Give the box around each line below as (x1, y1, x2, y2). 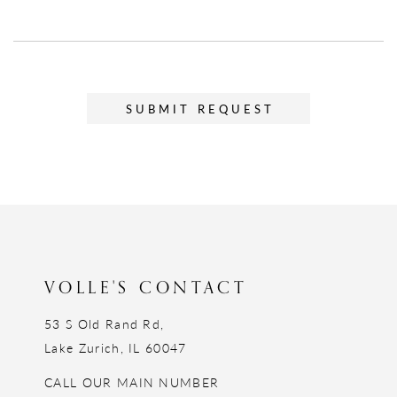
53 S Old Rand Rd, (44, 314, 165, 332)
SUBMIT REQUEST (126, 99, 275, 117)
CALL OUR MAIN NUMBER (44, 372, 220, 391)
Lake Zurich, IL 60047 (44, 338, 187, 356)
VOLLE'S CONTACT (44, 273, 247, 301)
